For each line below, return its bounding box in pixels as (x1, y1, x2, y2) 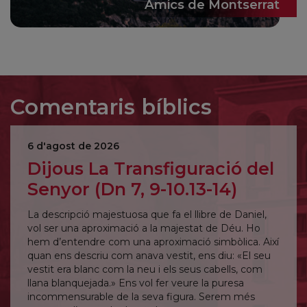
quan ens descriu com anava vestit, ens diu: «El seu (27, 249, 271, 262)
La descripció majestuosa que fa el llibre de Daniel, (27, 208, 267, 221)
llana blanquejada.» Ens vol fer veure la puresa (27, 276, 244, 289)
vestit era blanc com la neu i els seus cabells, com (27, 262, 262, 275)
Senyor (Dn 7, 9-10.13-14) (27, 178, 237, 199)
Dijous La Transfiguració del (27, 158, 274, 179)
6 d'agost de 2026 (27, 139, 119, 152)
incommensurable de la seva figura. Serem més (27, 290, 255, 303)
